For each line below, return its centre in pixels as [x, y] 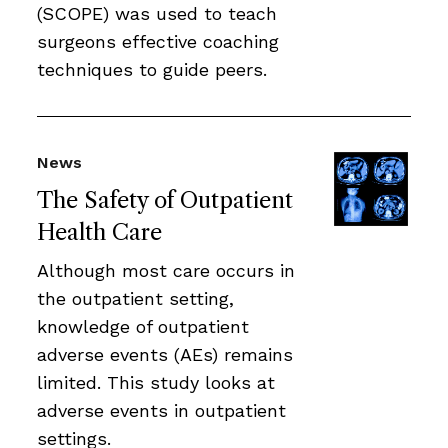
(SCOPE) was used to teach [157, 13]
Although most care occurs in [166, 270]
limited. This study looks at [156, 382]
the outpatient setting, [135, 298]
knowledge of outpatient [143, 326]
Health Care [99, 232]
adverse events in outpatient [161, 410]
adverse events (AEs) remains [165, 354]
